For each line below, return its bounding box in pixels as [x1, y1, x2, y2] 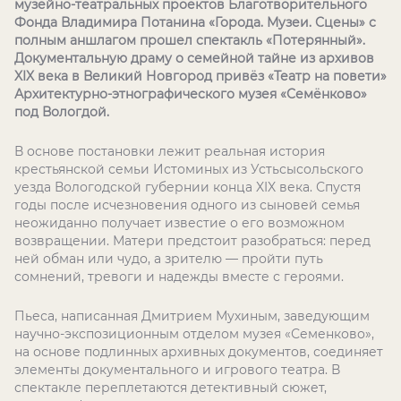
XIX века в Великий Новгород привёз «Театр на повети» [14, 68, 387, 84]
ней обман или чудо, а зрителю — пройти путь [14, 251, 323, 267]
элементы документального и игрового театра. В [14, 362, 340, 378]
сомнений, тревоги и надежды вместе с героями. [14, 269, 344, 285]
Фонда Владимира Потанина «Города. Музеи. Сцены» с [14, 14, 376, 30]
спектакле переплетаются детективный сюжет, [14, 380, 327, 396]
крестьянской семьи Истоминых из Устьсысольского [14, 161, 363, 177]
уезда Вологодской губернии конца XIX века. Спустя [14, 179, 361, 195]
